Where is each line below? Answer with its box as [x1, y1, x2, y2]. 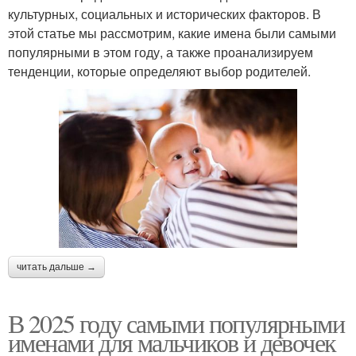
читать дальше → [17, 261, 96, 273]
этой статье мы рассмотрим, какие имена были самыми [8, 23, 336, 42]
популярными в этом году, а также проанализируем [8, 42, 313, 61]
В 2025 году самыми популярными [8, 305, 344, 340]
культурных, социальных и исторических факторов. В [8, 4, 321, 23]
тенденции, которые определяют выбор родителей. [8, 61, 311, 80]
